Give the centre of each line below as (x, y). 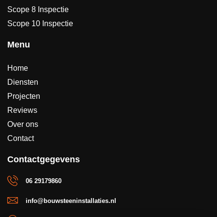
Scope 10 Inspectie (40, 23)
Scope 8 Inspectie (38, 9)
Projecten (24, 96)
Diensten (23, 82)
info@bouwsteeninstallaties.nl (71, 201)
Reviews (22, 110)
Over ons (23, 124)
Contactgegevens (44, 159)
